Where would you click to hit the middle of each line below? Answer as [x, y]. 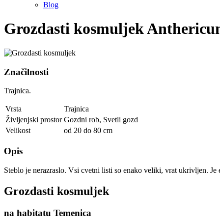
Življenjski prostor [34, 120]
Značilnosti [26, 72]
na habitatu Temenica [48, 213]
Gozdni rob [82, 120]
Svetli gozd [121, 120]
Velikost [18, 131]
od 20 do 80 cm [88, 131]
